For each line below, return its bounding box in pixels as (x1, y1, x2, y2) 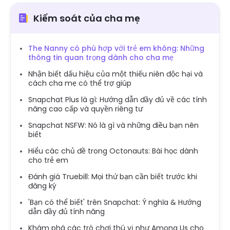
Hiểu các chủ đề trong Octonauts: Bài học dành (28, 145, 198, 156)
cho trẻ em (28, 155, 68, 165)
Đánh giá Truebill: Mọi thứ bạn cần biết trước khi (28, 171, 197, 182)
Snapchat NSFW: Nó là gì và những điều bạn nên (28, 120, 199, 130)
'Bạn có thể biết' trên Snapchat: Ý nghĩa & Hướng (28, 197, 201, 207)
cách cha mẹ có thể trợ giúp (28, 78, 131, 88)
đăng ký (28, 180, 56, 191)
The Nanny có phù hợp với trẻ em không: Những (28, 43, 204, 53)
